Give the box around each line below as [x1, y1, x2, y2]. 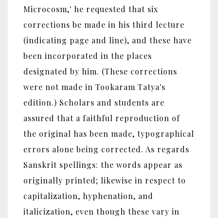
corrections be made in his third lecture [23, 19, 184, 30]
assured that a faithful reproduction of [23, 112, 180, 123]
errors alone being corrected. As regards [23, 144, 189, 154]
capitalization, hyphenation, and [23, 190, 153, 201]
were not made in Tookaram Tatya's [23, 81, 165, 92]
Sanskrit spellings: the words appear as [23, 159, 182, 170]
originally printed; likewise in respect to [23, 175, 186, 185]
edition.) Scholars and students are [23, 97, 164, 108]
